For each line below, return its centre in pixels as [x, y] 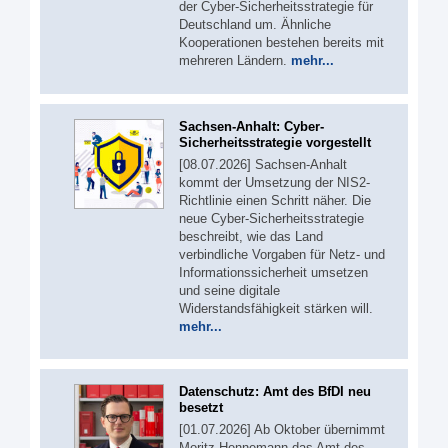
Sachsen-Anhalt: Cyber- [251, 126]
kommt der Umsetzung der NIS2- [274, 182]
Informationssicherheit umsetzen [273, 272]
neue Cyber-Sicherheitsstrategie [271, 218]
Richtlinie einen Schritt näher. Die [275, 200]
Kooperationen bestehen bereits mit [281, 43]
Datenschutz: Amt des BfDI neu [275, 392]
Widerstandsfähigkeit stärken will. [276, 308]
